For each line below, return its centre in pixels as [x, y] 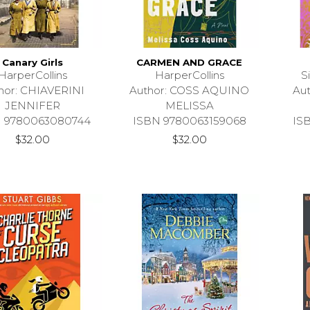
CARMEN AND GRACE [190, 62]
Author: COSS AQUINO [190, 90]
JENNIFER [32, 105]
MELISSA [189, 105]
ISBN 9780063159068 [189, 120]
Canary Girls [32, 62]
